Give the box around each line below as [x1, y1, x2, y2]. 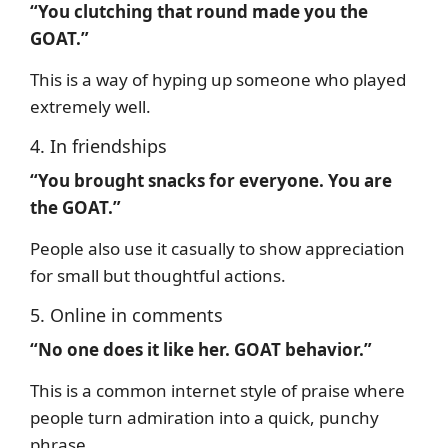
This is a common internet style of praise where [30, 378, 405, 402]
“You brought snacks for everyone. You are [30, 168, 392, 192]
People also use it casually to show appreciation [30, 236, 405, 260]
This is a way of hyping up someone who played [30, 67, 406, 91]
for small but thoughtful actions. [30, 263, 286, 287]
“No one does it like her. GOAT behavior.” [30, 337, 372, 361]
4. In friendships [30, 133, 167, 158]
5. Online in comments [30, 302, 223, 327]
